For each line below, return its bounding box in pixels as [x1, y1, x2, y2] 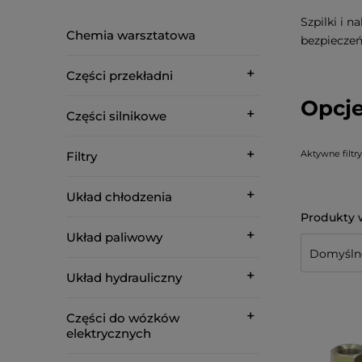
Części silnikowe [66, 108, 166, 124]
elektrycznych [66, 326, 151, 341]
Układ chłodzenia [66, 189, 172, 204]
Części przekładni [66, 68, 173, 83]
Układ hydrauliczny [66, 270, 182, 285]
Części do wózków [66, 310, 179, 326]
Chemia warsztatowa [66, 27, 196, 43]
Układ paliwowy [66, 229, 162, 245]
